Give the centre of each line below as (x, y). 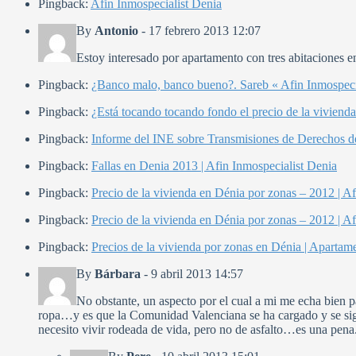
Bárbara (118, 274)
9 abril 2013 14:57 (197, 274)
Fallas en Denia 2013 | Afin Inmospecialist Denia (214, 166)
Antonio (116, 31)
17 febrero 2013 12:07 (205, 31)
